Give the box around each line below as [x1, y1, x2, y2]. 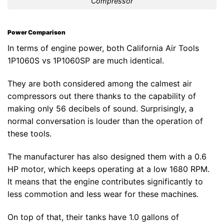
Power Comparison [7, 28, 65, 36]
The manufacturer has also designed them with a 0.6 [7, 151, 206, 161]
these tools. [7, 128, 51, 139]
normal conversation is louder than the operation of [7, 116, 203, 126]
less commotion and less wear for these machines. [7, 188, 198, 199]
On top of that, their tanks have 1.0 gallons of [7, 211, 179, 222]
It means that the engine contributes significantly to [7, 176, 203, 186]
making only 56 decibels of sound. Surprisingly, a [7, 103, 193, 114]
